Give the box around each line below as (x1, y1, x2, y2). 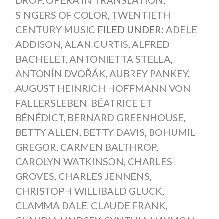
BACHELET (15, 52, 66, 65)
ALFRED (131, 38, 170, 50)
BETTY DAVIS (83, 126, 145, 138)
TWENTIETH (111, 8, 171, 21)
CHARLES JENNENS (58, 170, 150, 182)
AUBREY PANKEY (109, 67, 188, 79)
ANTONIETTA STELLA (69, 52, 171, 65)
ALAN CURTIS (64, 38, 128, 50)
